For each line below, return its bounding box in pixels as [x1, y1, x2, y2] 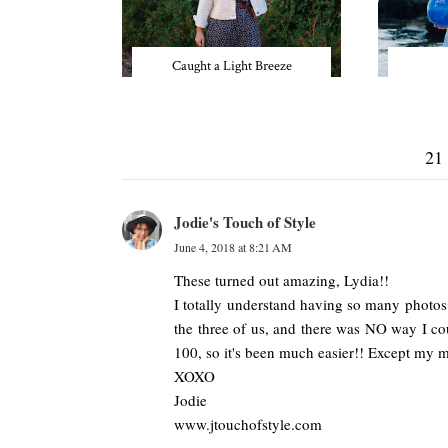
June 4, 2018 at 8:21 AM [174, 238, 292, 255]
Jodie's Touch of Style [174, 210, 316, 233]
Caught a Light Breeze [171, 56, 292, 75]
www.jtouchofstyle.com [174, 413, 322, 434]
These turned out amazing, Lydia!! [174, 269, 389, 290]
